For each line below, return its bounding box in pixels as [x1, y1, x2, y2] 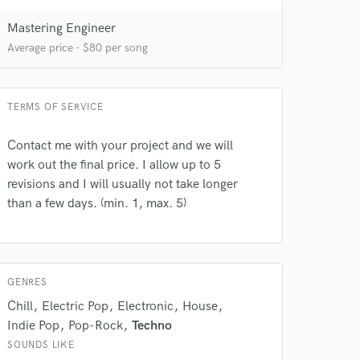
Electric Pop [42, 299, 108, 314]
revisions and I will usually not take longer [7, 177, 238, 192]
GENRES [7, 276, 47, 288]
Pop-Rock [68, 318, 123, 333]
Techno [132, 318, 172, 333]
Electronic [117, 299, 174, 314]
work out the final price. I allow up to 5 [7, 157, 221, 173]
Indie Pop [7, 318, 59, 333]
